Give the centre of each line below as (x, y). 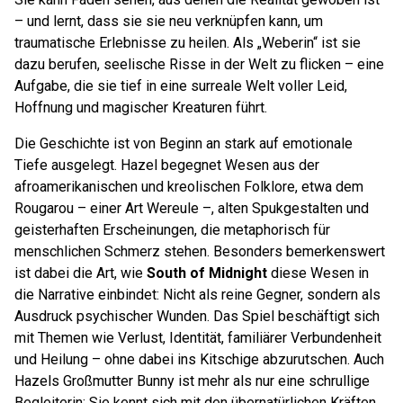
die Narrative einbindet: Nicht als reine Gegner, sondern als (197, 295)
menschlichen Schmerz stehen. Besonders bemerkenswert (200, 251)
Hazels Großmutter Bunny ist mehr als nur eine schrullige (192, 381)
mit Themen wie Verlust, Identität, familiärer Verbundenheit (198, 338)
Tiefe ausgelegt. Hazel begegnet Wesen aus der (167, 165)
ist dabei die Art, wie (81, 273)
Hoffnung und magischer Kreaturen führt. (141, 107)
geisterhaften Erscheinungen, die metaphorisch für (172, 230)
